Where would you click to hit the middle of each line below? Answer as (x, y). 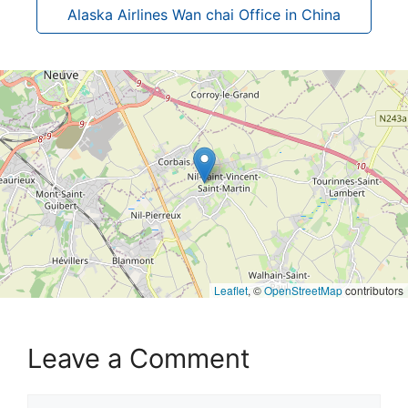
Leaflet (231, 290)
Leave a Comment (139, 358)
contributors (373, 290)
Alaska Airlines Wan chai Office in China (204, 14)
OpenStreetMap (303, 290)
